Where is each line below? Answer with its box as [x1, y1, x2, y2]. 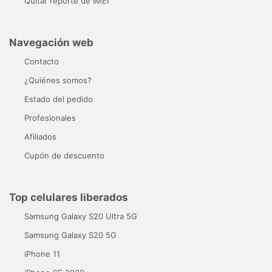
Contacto [24, 56, 59, 66]
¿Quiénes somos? [24, 75, 92, 85]
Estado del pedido [24, 93, 93, 104]
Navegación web [9, 36, 93, 49]
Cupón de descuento [24, 150, 104, 160]
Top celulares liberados [9, 191, 128, 203]
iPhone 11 [24, 248, 60, 259]
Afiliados [24, 131, 56, 141]
